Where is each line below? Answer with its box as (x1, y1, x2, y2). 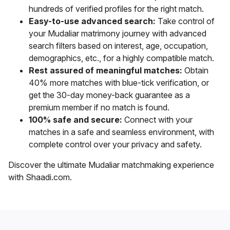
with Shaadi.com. (8, 172, 72, 183)
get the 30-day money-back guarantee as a (29, 90, 190, 101)
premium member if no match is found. (29, 102, 169, 113)
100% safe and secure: (29, 114, 124, 125)
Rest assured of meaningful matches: (29, 65, 184, 76)
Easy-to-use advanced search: (29, 16, 158, 27)
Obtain (184, 65, 208, 76)
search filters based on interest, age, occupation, (29, 41, 208, 51)
